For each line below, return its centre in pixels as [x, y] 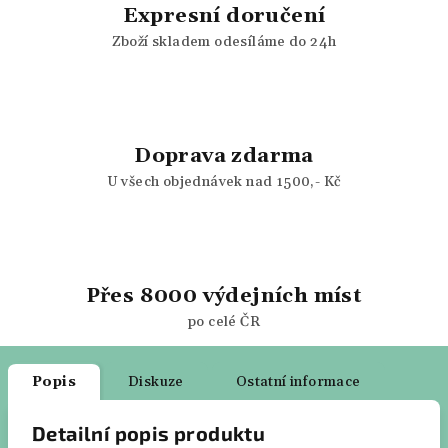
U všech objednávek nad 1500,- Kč [224, 182]
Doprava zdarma [224, 156]
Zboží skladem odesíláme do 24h [224, 42]
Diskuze [156, 382]
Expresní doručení [224, 16]
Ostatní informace [298, 382]
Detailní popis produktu [149, 433]
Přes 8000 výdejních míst [224, 296]
